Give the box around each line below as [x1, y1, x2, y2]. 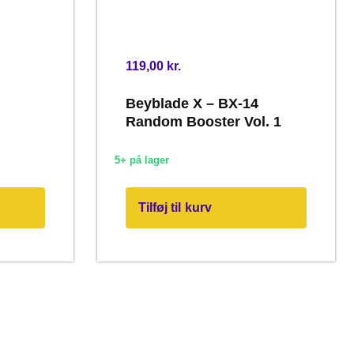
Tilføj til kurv [137, 200, 212, 214]
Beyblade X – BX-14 [125, 95, 258, 111]
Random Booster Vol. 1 [125, 113, 281, 130]
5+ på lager [114, 154, 169, 167]
